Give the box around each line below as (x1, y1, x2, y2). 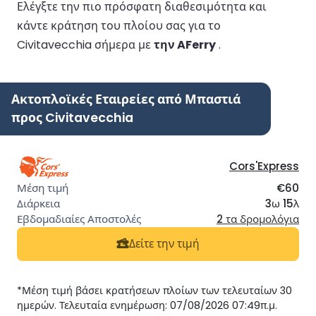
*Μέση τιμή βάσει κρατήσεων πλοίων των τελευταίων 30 (17, 283, 292, 298)
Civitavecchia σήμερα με (17, 36, 154, 53)
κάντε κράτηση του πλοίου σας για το (17, 17, 221, 34)
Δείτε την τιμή (129, 236, 200, 252)
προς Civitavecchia (11, 109, 133, 126)
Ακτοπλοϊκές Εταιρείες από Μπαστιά (11, 90, 241, 108)
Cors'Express (229, 158, 299, 174)
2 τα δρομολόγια (217, 211, 299, 226)
